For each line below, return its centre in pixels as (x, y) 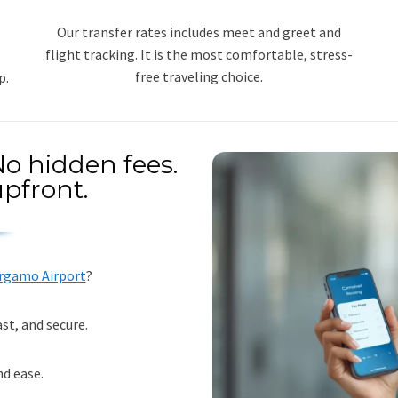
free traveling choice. (199, 76)
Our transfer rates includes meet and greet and (199, 32)
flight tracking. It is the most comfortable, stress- (199, 54)
